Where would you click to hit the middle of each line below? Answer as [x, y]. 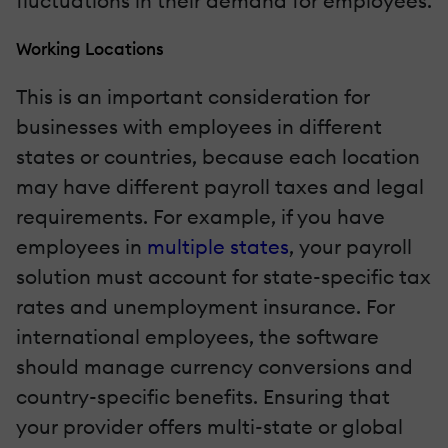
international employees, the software [197, 337]
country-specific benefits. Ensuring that [203, 397]
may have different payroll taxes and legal [220, 187]
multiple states [218, 247]
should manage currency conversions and [214, 367]
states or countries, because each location [218, 157]
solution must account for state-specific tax [223, 277]
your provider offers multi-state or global [209, 427]
